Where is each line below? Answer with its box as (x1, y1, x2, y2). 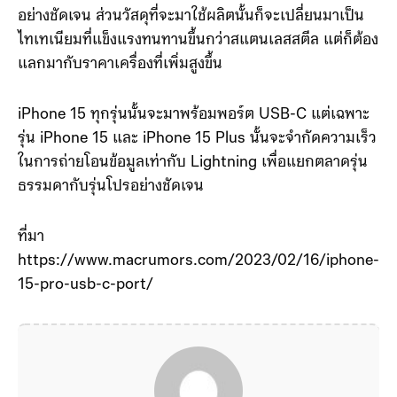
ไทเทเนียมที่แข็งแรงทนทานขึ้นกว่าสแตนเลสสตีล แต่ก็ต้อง (18, 32, 378, 49)
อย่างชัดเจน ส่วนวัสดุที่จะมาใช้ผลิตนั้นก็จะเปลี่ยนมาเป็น (18, 8, 364, 25)
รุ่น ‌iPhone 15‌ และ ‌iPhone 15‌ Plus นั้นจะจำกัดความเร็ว (18, 130, 377, 147)
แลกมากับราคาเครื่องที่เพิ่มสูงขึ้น (18, 56, 222, 73)
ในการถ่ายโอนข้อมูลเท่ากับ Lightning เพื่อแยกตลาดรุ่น (18, 154, 368, 171)
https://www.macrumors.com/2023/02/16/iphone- (18, 253, 379, 269)
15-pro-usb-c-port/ (18, 276, 153, 293)
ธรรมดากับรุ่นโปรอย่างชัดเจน (18, 178, 204, 195)
